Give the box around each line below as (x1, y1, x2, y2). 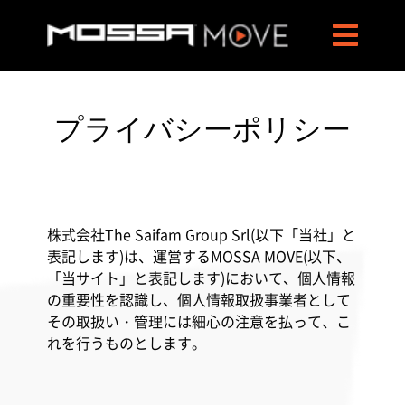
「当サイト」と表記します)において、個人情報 (46, 267, 355, 288)
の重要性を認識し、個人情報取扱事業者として (46, 288, 351, 310)
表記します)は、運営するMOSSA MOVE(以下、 (46, 245, 351, 267)
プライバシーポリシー (54, 112, 351, 146)
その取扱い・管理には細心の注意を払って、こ (46, 310, 351, 332)
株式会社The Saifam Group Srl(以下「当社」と (46, 223, 356, 245)
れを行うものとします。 (46, 332, 206, 353)
